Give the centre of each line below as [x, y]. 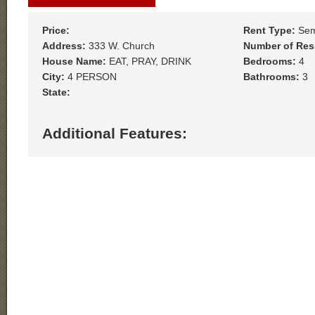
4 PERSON [91, 77]
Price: [56, 30]
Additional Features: [115, 133]
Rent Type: [269, 30]
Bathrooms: [271, 77]
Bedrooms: [269, 61]
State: [56, 92]
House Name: [74, 61]
